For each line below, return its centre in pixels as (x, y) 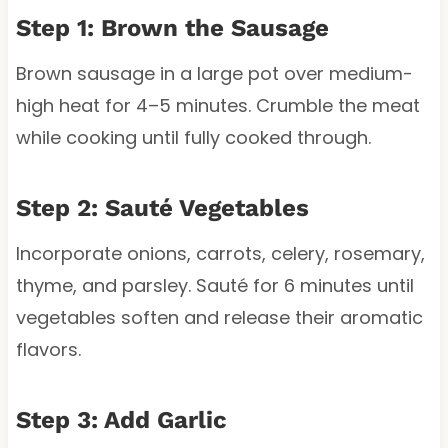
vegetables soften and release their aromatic (219, 317)
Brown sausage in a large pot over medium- (214, 73)
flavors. (48, 349)
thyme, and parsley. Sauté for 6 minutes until (214, 285)
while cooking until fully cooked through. (193, 137)
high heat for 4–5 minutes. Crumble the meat (217, 105)
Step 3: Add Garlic (121, 419)
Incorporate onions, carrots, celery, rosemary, (220, 253)
